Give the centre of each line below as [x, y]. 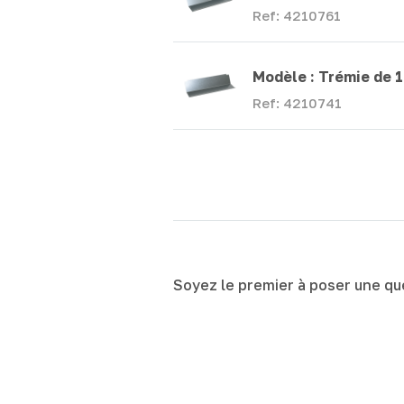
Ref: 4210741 [297, 103]
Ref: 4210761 [297, 16]
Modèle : [285, 77]
